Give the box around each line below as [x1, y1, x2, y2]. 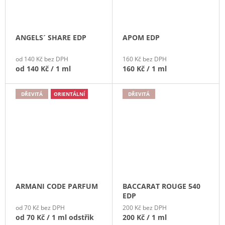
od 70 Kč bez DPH [16, 203, 65, 212]
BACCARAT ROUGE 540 [123, 181, 200, 191]
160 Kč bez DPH [123, 54, 167, 63]
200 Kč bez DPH [123, 203, 167, 212]
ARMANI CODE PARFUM [16, 181, 98, 191]
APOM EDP [123, 32, 160, 42]
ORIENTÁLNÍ [54, 90, 85, 97]
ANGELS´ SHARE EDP [16, 32, 86, 42]
